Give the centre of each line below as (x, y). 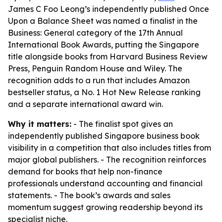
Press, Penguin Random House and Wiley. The (95, 68)
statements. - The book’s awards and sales (89, 195)
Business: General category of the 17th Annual (95, 33)
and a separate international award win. (85, 104)
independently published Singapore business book (104, 136)
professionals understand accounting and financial (105, 183)
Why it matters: (40, 124)
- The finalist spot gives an (122, 124)
